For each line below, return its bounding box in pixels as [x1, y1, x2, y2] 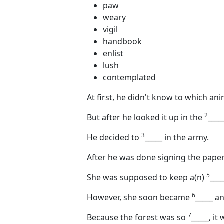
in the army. [162, 132, 209, 143]
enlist [103, 48, 123, 59]
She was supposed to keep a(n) [87, 172, 206, 183]
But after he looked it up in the [87, 112, 204, 123]
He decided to [87, 132, 141, 143]
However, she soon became [87, 192, 192, 203]
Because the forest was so [87, 212, 188, 223]
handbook [103, 36, 142, 47]
